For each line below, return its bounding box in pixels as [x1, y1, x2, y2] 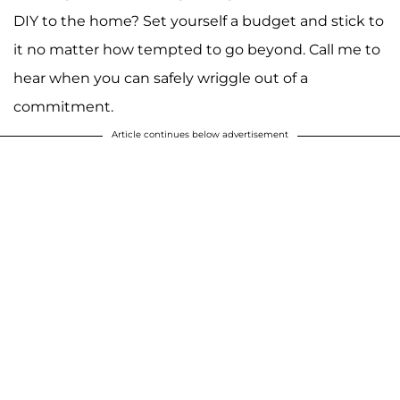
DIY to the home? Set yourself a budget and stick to [13, 12, 384, 29]
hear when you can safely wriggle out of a [13, 69, 308, 87]
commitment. [13, 97, 113, 115]
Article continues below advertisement [112, 128, 288, 140]
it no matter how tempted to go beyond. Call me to [13, 40, 380, 58]
